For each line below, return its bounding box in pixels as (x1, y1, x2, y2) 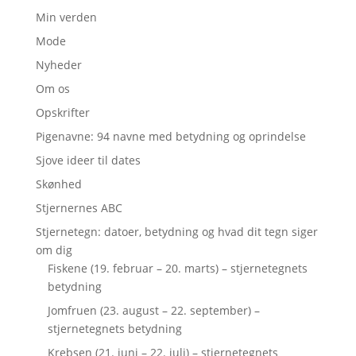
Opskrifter (35, 105, 90, 120)
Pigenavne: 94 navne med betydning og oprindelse (35, 129, 306, 144)
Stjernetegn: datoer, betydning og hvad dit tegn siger (35, 224, 318, 239)
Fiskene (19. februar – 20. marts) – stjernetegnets (47, 261, 308, 276)
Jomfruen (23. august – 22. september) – (47, 303, 260, 318)
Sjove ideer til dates (35, 153, 141, 168)
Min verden (35, 10, 97, 25)
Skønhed (35, 176, 82, 192)
